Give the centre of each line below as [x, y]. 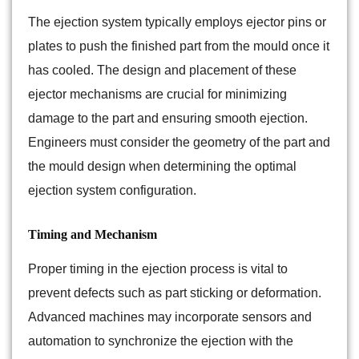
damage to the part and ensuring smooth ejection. [168, 119]
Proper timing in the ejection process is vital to [158, 269]
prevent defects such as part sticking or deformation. [175, 293]
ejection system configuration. [112, 191]
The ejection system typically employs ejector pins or [177, 22]
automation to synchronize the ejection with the [161, 341]
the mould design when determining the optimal [162, 167]
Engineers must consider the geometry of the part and [179, 143]
